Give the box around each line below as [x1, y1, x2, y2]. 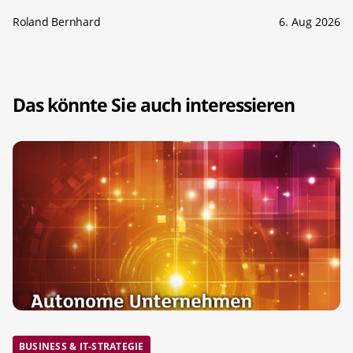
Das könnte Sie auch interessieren [13, 91, 295, 117]
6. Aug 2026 [279, 13, 340, 29]
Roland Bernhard [13, 13, 101, 29]
